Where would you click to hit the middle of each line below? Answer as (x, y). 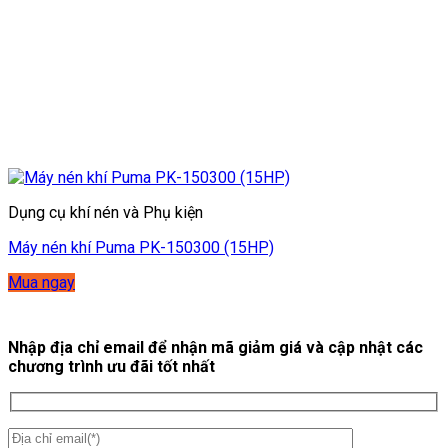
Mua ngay (41, 282)
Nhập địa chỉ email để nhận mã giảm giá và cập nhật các (215, 347)
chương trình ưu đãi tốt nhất (111, 366)
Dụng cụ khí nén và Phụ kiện (105, 212)
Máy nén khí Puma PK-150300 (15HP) (141, 247)
